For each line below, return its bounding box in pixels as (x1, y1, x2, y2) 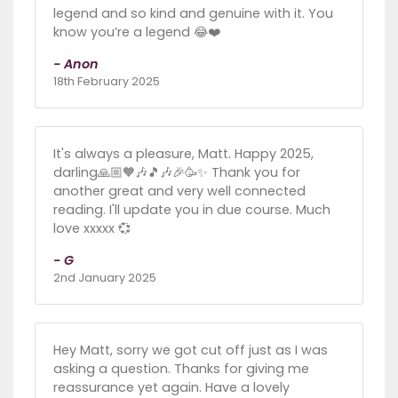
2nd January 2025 (53, 270, 156, 286)
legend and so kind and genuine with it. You (53, 4, 333, 23)
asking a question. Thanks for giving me (53, 360, 309, 378)
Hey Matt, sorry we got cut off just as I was (53, 341, 328, 360)
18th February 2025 (53, 74, 160, 90)
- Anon (53, 55, 99, 74)
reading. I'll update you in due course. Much (53, 201, 330, 219)
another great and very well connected (53, 182, 306, 201)
